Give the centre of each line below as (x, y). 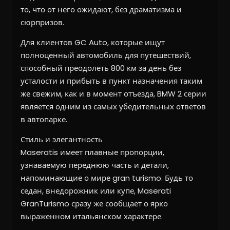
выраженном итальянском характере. (92, 217)
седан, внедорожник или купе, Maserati (96, 191)
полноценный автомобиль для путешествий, (106, 55)
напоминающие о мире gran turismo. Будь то (107, 178)
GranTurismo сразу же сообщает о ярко (94, 204)
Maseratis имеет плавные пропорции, (92, 152)
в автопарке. (44, 120)
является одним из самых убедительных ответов (113, 107)
